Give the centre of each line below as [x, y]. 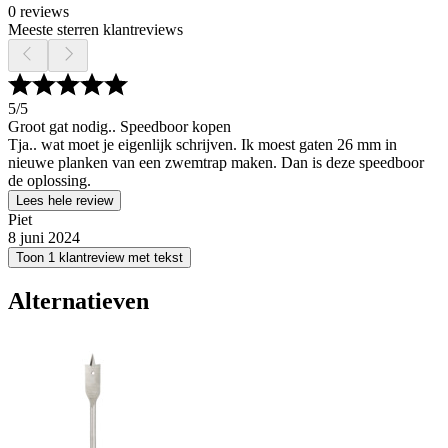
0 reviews [38, 12]
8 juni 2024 [44, 238]
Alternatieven [78, 301]
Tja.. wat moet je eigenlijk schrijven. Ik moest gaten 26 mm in [202, 145]
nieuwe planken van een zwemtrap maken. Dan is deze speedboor [216, 163]
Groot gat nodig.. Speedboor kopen [119, 127]
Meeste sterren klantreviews [95, 30]
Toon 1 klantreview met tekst [99, 258]
